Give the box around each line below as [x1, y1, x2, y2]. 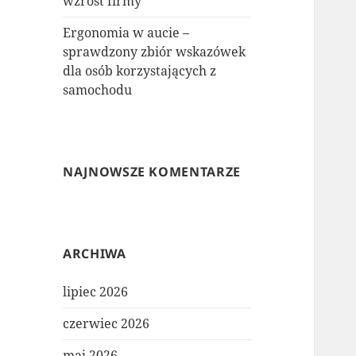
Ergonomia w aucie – [63, 24, 190, 42]
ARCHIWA [63, 245, 126, 263]
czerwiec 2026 [63, 315, 150, 333]
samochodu [63, 81, 133, 99]
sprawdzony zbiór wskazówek [63, 43, 246, 61]
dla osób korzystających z [63, 62, 217, 80]
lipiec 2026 [63, 283, 129, 301]
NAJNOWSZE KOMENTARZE [63, 163, 241, 181]
